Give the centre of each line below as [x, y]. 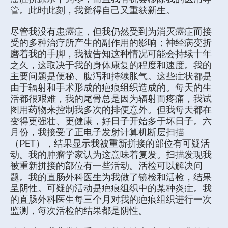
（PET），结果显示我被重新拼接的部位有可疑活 [110, 143]
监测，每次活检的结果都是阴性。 [79, 210]
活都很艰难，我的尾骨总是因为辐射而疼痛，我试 [111, 98]
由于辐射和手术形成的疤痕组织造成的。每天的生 [111, 87]
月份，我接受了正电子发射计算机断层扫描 [97, 132]
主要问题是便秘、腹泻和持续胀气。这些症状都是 [111, 76]
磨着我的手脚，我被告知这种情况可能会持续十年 [111, 54]
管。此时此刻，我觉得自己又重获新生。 [93, 10]
